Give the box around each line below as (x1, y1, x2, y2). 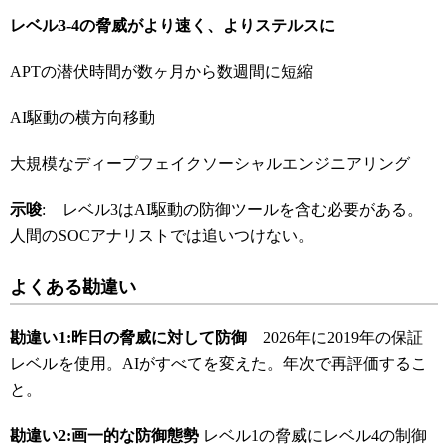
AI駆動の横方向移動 (10, 109, 155, 126)
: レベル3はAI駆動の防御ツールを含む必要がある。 (42, 201, 423, 218)
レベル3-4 (10, 17, 79, 34)
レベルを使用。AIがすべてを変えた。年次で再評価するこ (10, 355, 427, 372)
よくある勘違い (10, 277, 136, 297)
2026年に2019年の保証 (263, 329, 423, 346)
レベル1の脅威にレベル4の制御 (199, 427, 427, 444)
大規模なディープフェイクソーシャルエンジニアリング (10, 155, 410, 172)
